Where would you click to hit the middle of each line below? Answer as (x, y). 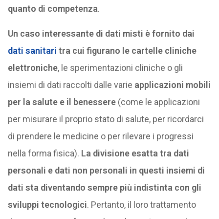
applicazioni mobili (172, 85)
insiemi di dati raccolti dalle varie (71, 85)
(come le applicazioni (158, 102)
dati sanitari (32, 51)
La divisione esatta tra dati (135, 153)
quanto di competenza (53, 9)
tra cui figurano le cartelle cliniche (126, 51)
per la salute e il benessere (62, 102)
